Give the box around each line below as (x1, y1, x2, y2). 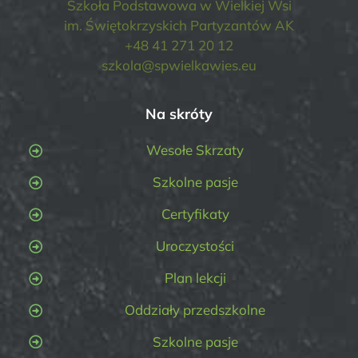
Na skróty (145, 105, 213, 124)
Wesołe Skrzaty (146, 141, 245, 159)
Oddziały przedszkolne (125, 300, 266, 318)
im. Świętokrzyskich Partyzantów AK (64, 17, 294, 34)
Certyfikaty (161, 205, 229, 223)
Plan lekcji (164, 268, 226, 286)
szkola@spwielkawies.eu (101, 57, 257, 74)
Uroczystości (156, 237, 235, 254)
